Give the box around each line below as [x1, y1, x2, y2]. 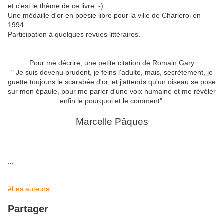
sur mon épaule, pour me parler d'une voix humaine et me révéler [8, 87, 216, 95]
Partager [8, 203, 48, 214]
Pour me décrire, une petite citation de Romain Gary [29, 59, 194, 67]
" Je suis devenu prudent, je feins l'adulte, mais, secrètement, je [11, 68, 213, 76]
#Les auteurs [8, 185, 49, 193]
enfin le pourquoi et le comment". [59, 97, 164, 105]
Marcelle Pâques [75, 116, 148, 127]
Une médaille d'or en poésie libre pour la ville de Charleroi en [8, 11, 201, 19]
